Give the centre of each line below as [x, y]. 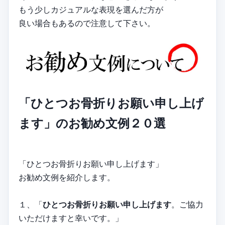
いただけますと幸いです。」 [71, 218]
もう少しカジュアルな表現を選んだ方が [91, 9]
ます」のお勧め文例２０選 [92, 123]
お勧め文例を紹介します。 [67, 177]
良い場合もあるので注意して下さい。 [87, 23]
